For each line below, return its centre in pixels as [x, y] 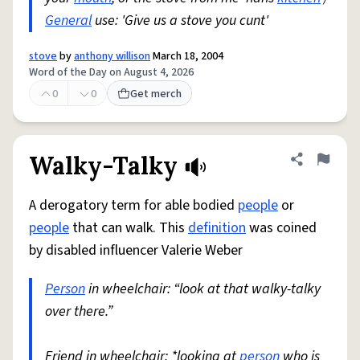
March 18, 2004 [187, 56]
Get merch [156, 94]
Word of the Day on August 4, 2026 [111, 72]
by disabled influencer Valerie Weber [136, 250]
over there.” [79, 311]
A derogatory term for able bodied [133, 205]
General [68, 20]
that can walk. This [129, 228]
